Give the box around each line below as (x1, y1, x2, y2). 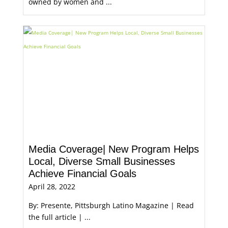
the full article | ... (28, 212, 91, 222)
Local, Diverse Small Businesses (28, 156, 175, 167)
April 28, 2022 (28, 182, 75, 191)
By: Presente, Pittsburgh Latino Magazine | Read (28, 201, 194, 210)
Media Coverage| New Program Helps (28, 144, 199, 155)
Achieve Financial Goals (28, 168, 136, 179)
